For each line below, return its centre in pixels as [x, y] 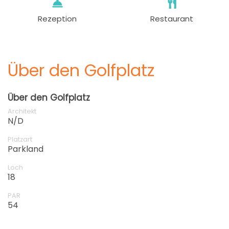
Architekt [22, 111]
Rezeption [57, 18]
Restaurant [172, 18]
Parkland [26, 149]
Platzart [20, 139]
